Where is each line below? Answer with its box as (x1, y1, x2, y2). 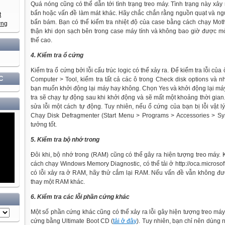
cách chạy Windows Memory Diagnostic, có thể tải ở (31, 160, 175, 167)
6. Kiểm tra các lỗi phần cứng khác (31, 193, 130, 200)
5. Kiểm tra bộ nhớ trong (31, 136, 99, 143)
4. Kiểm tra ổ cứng (31, 52, 83, 59)
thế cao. (31, 37, 52, 44)
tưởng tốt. (31, 121, 57, 128)
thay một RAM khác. (31, 178, 85, 185)
